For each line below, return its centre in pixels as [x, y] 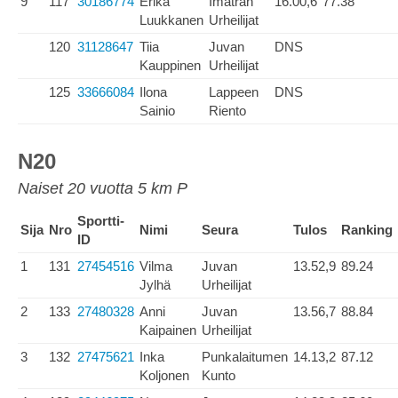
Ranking [367, 230]
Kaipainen [168, 330]
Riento [227, 111]
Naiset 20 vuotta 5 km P [103, 188]
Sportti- [101, 221]
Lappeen [234, 92]
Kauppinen [170, 65]
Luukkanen [171, 20]
